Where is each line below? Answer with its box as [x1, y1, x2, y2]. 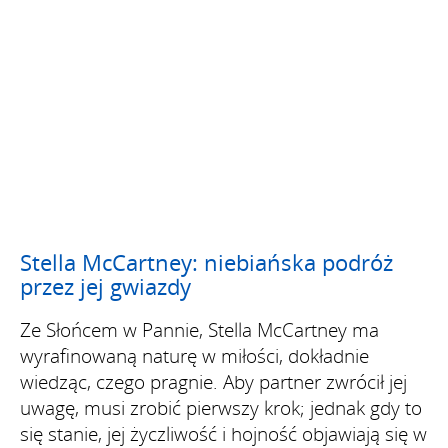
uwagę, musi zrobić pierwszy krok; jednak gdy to [20, 394, 422, 421]
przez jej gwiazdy [20, 270, 191, 301]
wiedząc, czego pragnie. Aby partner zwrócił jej [20, 368, 407, 395]
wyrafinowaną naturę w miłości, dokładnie [20, 342, 369, 369]
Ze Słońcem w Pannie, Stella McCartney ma [20, 316, 379, 343]
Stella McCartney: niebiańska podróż [20, 246, 393, 277]
